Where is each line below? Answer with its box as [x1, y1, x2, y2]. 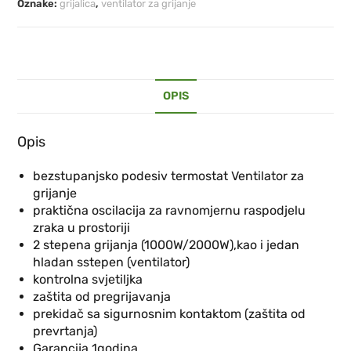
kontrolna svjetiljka [33, 272, 143, 288]
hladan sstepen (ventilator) [33, 255, 190, 270]
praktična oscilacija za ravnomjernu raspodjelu [33, 203, 306, 219]
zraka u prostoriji [33, 220, 131, 236]
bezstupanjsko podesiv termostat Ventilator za [33, 168, 305, 184]
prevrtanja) [33, 324, 98, 339]
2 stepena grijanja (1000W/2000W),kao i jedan [33, 237, 300, 253]
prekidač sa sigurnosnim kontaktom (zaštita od [33, 306, 306, 322]
